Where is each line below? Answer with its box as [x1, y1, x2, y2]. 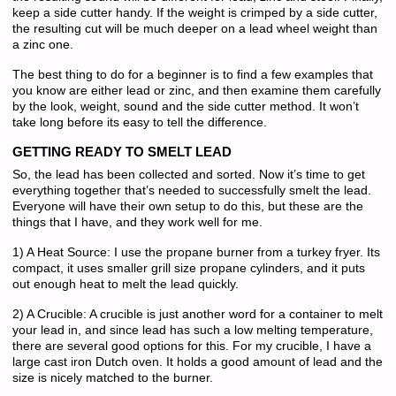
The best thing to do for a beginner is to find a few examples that [11, 68, 373, 82]
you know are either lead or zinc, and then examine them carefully [11, 84, 381, 98]
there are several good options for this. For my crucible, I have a [11, 339, 371, 354]
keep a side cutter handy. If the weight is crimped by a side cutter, [11, 6, 377, 20]
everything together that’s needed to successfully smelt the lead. [11, 183, 371, 197]
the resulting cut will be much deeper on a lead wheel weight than [11, 22, 377, 36]
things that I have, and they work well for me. [11, 215, 263, 229]
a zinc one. [11, 38, 73, 52]
